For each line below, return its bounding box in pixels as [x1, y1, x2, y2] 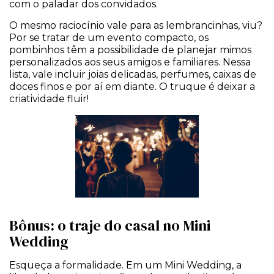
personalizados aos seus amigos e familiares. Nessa [9, 56, 251, 68]
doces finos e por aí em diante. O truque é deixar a [9, 80, 255, 92]
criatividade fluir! [9, 92, 89, 105]
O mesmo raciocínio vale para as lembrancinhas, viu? [9, 19, 262, 31]
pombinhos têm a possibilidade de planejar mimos [9, 43, 251, 56]
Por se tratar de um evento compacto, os [9, 31, 209, 43]
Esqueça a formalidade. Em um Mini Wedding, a [9, 259, 242, 271]
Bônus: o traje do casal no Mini [9, 215, 210, 235]
